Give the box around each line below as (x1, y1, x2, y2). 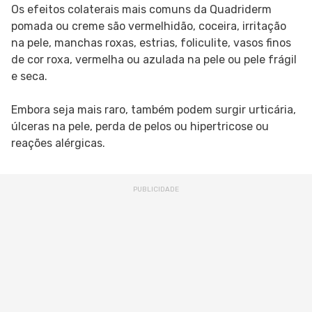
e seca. (11, 70, 47, 84)
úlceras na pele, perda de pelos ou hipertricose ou (11, 120, 269, 134)
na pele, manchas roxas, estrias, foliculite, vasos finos (11, 36, 291, 50)
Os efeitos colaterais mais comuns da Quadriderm (11, 3, 272, 17)
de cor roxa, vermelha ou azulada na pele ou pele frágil (11, 53, 297, 67)
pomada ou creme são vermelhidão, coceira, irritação (11, 19, 286, 33)
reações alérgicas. (11, 136, 105, 150)
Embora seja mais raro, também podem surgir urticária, (11, 103, 296, 117)
